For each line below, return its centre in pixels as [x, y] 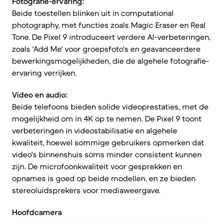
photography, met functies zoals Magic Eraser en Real [109, 25]
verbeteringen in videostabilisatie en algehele [95, 130]
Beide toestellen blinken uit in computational [93, 13]
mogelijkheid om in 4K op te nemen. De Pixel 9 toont [107, 118]
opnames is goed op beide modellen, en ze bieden [104, 178]
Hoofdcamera [37, 212]
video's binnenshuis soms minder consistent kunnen [107, 154]
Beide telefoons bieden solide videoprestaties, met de [110, 107]
